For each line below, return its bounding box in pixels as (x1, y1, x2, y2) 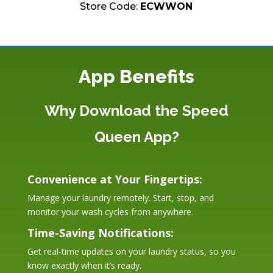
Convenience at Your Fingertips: (27, 171, 202, 186)
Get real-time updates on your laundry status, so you (27, 245, 236, 257)
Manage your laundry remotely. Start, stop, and (27, 191, 214, 204)
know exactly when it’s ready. (27, 259, 141, 271)
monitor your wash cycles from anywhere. (27, 205, 193, 218)
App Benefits (79, 65, 194, 87)
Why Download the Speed (44, 101, 229, 119)
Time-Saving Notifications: (27, 225, 174, 240)
